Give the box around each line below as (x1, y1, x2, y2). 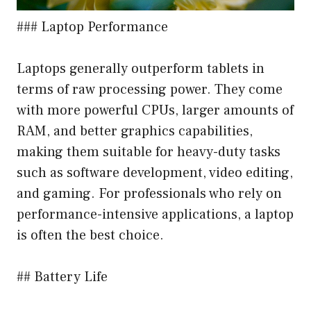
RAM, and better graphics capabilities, (17, 122, 253, 141)
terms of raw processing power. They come (17, 81, 283, 99)
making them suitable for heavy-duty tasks (17, 143, 280, 162)
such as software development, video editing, (17, 164, 293, 183)
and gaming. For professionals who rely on (17, 185, 282, 203)
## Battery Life (17, 268, 108, 287)
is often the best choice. (17, 226, 164, 245)
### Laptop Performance (17, 18, 168, 37)
